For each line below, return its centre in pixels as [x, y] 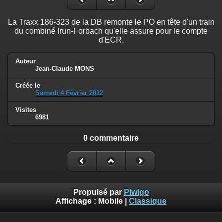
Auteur [26, 61]
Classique [148, 201]
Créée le [28, 85]
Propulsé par [98, 192]
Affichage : [77, 201]
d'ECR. [111, 40]
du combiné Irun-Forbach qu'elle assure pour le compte [111, 31]
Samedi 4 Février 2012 [69, 93]
